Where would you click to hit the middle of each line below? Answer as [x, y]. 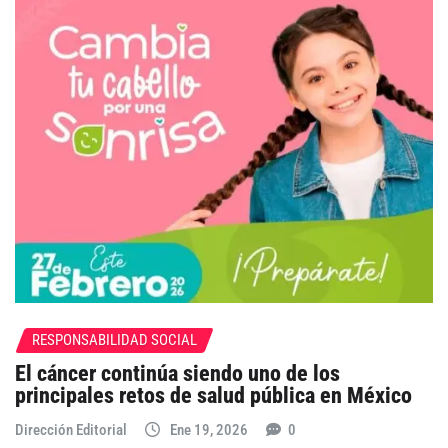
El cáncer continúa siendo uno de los [177, 373]
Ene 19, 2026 [209, 430]
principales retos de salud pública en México [213, 395]
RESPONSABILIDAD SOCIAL [114, 339]
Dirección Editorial [71, 430]
